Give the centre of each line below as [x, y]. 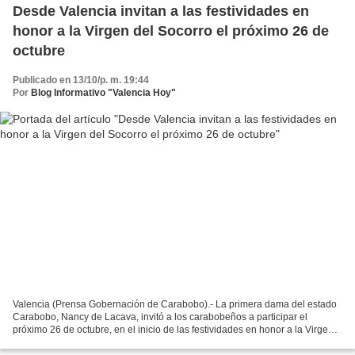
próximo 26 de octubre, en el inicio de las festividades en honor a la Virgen [173, 330]
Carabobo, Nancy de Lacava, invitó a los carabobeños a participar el [160, 317]
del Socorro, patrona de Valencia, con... [97, 343]
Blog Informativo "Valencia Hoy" [103, 92]
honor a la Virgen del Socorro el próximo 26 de [171, 31]
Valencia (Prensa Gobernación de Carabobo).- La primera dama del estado [175, 305]
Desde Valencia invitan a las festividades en [161, 11]
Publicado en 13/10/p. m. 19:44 [81, 80]
